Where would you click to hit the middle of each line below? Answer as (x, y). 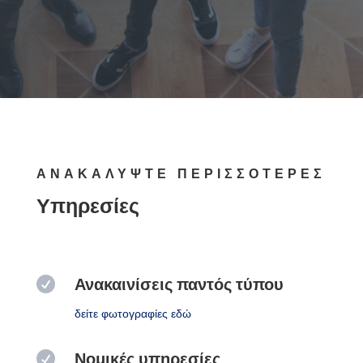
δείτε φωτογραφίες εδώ (132, 313)
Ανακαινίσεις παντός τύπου (179, 284)
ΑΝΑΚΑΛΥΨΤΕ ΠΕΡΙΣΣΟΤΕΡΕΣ (181, 173)
